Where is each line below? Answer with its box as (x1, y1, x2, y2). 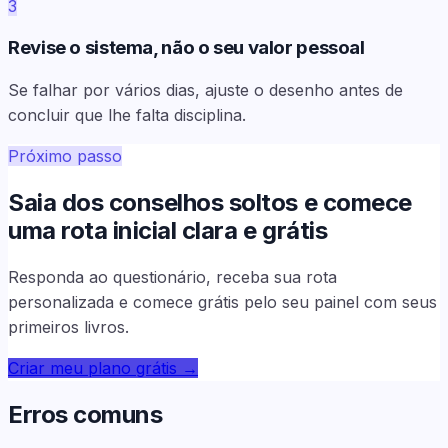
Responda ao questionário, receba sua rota (8, 266, 337, 287)
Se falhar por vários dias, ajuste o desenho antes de (8, 80, 403, 101)
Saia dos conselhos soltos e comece (8, 188, 412, 218)
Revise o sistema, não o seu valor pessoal (8, 36, 365, 60)
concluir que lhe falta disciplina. (8, 105, 246, 126)
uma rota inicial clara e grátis (8, 216, 328, 246)
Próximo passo (8, 146, 122, 167)
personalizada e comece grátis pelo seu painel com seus (8, 291, 437, 312)
